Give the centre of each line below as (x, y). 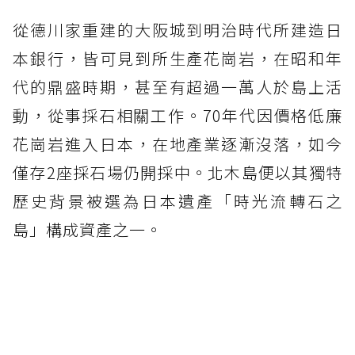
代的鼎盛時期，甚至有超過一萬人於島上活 (177, 86)
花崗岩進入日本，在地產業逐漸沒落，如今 (177, 143)
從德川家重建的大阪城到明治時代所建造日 (177, 29)
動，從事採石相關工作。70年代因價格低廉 (177, 115)
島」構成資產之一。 (88, 229)
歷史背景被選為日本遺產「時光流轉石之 (177, 200)
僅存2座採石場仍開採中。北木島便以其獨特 (177, 172)
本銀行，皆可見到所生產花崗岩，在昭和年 (177, 58)
